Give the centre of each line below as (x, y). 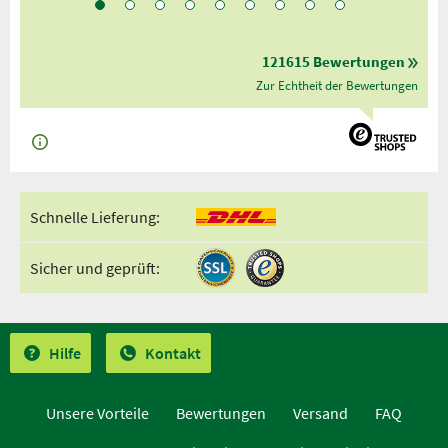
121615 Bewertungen (333, 62)
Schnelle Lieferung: (95, 217)
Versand (320, 413)
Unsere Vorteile (97, 413)
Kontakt (173, 353)
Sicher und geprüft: (95, 268)
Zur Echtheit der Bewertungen (337, 86)
